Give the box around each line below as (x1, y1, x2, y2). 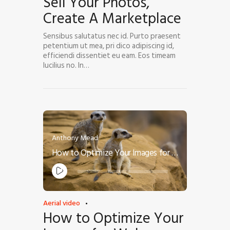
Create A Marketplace (43, 7, 181, 30)
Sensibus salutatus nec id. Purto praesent (43, 29, 181, 43)
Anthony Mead (51, 131, 98, 144)
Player (51, 171, 70, 184)
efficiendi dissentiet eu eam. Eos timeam (43, 49, 176, 62)
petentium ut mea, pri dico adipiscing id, (43, 39, 174, 52)
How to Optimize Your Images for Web (171, 145, 178, 160)
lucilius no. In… (43, 59, 89, 72)
